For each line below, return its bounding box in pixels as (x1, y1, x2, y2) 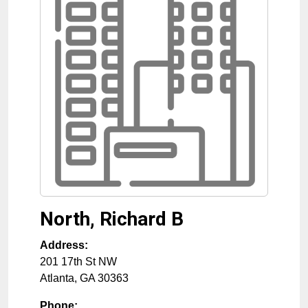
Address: (40, 239, 88, 251)
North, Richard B (40, 207, 184, 230)
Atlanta (40, 272, 74, 284)
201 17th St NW (40, 255, 117, 267)
